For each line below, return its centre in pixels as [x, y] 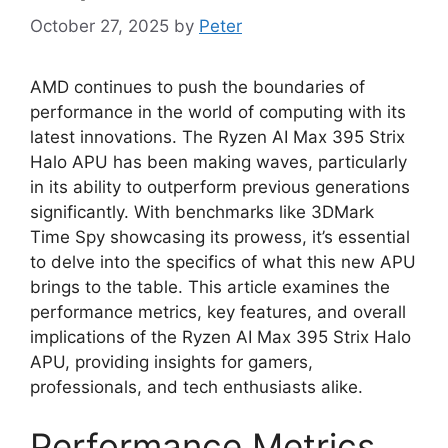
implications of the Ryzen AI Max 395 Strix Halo [220, 336]
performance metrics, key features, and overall [218, 311]
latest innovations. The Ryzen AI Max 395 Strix [217, 136]
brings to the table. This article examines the [210, 286]
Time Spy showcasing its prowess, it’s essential [220, 236]
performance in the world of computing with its [218, 111]
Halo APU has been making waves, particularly [218, 161]
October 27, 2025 [99, 25]
